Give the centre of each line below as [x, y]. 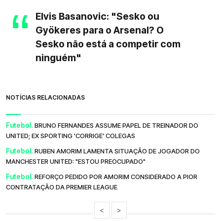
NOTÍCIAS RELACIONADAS [45, 98]
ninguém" [58, 58]
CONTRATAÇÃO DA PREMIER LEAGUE [62, 187]
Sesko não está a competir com [108, 44]
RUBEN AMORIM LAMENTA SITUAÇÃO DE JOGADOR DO [117, 151]
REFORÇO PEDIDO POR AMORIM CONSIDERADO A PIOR [116, 177]
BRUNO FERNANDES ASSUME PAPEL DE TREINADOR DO [116, 126]
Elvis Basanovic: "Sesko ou [97, 17]
